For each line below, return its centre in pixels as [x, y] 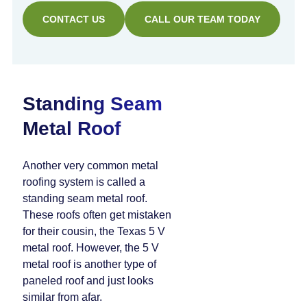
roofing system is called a [84, 182]
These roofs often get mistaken [97, 215]
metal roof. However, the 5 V [91, 248]
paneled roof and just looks [88, 281]
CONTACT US [74, 19]
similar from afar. [62, 297]
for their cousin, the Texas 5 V [94, 231]
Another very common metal [90, 165]
